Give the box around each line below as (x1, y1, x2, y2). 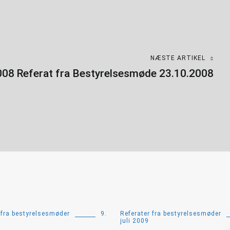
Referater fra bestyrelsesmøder (120, 210, 221, 217)
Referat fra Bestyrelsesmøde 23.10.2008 (16, 67, 214, 80)
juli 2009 (120, 217, 149, 224)
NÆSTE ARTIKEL (150, 54, 205, 62)
